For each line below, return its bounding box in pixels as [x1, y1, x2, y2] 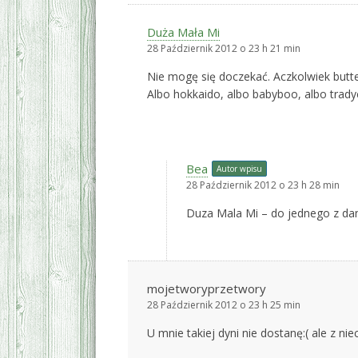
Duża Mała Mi [147, 24, 220, 40]
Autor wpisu [217, 163, 262, 174]
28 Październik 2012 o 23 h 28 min [186, 178, 340, 192]
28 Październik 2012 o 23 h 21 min [147, 42, 300, 55]
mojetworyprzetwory [147, 280, 266, 296]
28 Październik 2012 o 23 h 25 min [147, 298, 300, 312]
